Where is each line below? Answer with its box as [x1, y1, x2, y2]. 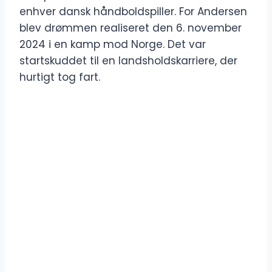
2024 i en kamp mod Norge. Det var [19, 37, 206, 52]
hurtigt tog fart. [19, 70, 100, 85]
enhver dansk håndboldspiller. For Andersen [19, 4, 247, 19]
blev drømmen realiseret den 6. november [19, 21, 242, 36]
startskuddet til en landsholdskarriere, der [19, 53, 237, 69]
